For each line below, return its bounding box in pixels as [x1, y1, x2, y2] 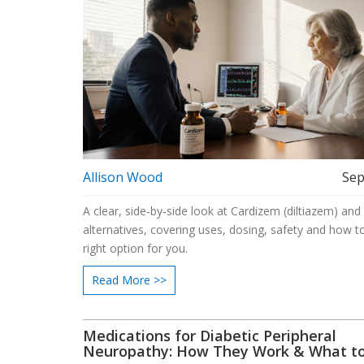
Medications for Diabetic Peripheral [83, 325, 336, 345]
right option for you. [83, 240, 188, 256]
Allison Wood [83, 167, 162, 186]
